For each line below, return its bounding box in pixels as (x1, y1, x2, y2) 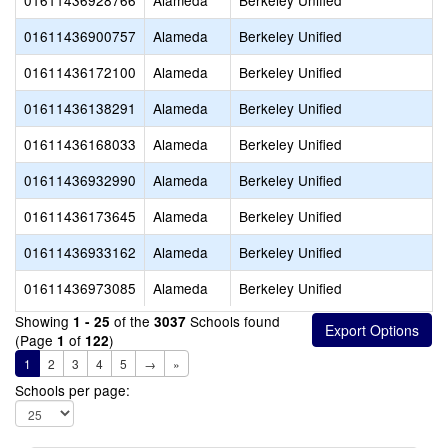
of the (110, 311, 154, 331)
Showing (15, 311, 73, 331)
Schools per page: (15, 380, 130, 400)
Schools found (186, 311, 280, 331)
